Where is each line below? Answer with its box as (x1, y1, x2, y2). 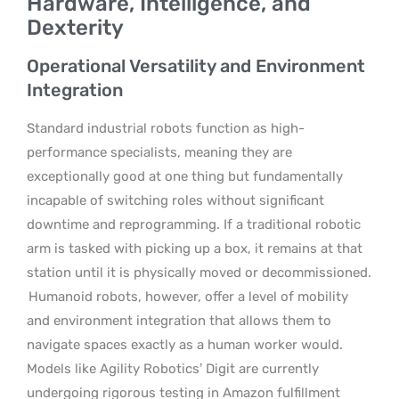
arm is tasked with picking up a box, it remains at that (27, 240, 362, 256)
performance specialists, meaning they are (27, 143, 292, 160)
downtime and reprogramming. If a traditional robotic (27, 216, 361, 232)
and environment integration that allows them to (27, 312, 331, 329)
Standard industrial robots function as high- (27, 119, 305, 136)
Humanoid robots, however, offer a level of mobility (28, 288, 348, 305)
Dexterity (27, 14, 124, 40)
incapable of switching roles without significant (27, 191, 324, 208)
